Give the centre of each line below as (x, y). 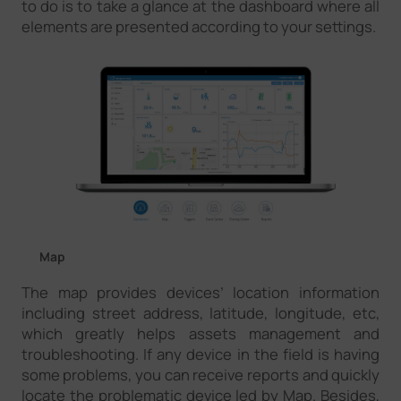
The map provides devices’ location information (200, 293)
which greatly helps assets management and (200, 334)
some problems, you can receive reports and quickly (200, 375)
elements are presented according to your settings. (198, 27)
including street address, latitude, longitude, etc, (200, 313)
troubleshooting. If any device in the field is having (200, 354)
